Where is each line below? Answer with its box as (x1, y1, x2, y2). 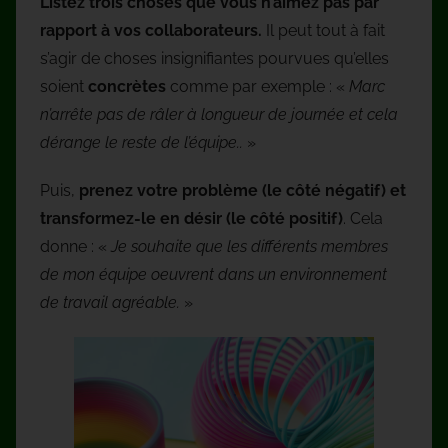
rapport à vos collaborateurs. (40, 20, 262, 40)
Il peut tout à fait (262, 20, 385, 40)
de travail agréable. (40, 292, 180, 312)
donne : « (40, 236, 111, 256)
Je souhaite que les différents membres (111, 236, 388, 256)
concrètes (88, 76, 166, 96)
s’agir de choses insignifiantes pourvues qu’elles (40, 48, 389, 68)
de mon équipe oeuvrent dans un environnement (40, 264, 387, 284)
